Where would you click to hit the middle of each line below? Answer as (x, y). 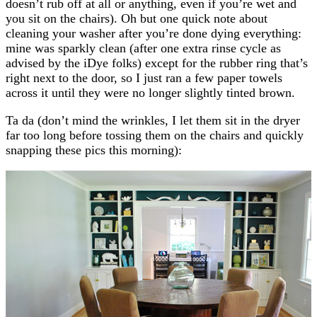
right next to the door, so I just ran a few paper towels (144, 77)
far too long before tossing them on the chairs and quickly (155, 135)
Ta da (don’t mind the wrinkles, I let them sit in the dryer (153, 120)
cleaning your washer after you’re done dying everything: (154, 33)
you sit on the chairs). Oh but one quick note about (137, 18)
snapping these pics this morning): (94, 150)
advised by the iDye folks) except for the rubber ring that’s (157, 63)
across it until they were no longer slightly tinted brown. (150, 92)
